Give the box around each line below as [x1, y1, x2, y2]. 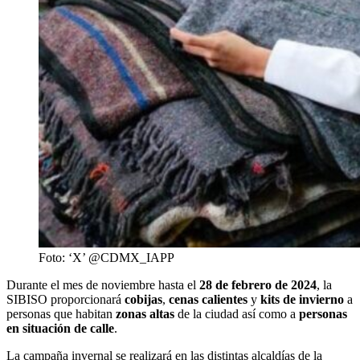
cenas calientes [169, 292, 251, 307]
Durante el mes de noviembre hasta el [6, 278, 199, 292]
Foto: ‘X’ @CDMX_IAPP [39, 251, 174, 265]
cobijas [125, 292, 162, 307]
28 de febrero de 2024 [199, 278, 317, 292]
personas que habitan [6, 307, 116, 321]
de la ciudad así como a [174, 307, 299, 321]
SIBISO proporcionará [6, 292, 125, 307]
